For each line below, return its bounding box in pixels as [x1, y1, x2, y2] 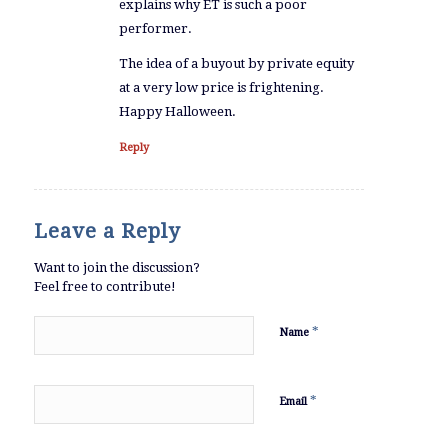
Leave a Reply [33, 219, 180, 244]
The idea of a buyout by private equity [118, 56, 354, 72]
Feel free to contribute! [33, 279, 176, 295]
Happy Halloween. [118, 104, 236, 120]
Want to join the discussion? [33, 260, 200, 276]
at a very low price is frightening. [118, 80, 324, 96]
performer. [118, 21, 192, 37]
